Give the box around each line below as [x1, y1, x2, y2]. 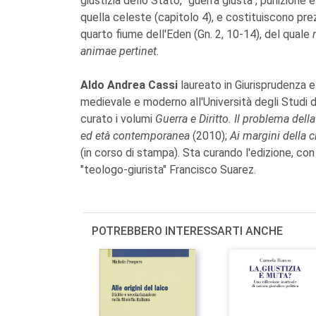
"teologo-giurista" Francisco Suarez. [80, 162, 256, 176]
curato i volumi [80, 111, 155, 126]
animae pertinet [80, 44, 157, 58]
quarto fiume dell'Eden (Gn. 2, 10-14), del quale [80, 27, 312, 41]
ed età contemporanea [80, 128, 190, 142]
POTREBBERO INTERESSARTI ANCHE [92, 224, 283, 238]
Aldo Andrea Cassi [80, 78, 181, 92]
